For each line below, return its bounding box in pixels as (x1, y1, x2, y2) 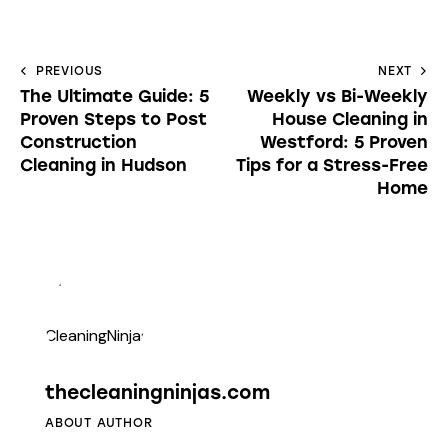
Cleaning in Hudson (20, 155, 187, 176)
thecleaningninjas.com (45, 381, 270, 405)
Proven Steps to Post (20, 109, 207, 130)
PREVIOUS (35, 64, 104, 79)
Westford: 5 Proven (260, 132, 428, 153)
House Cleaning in (272, 109, 428, 130)
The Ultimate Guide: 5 (20, 86, 209, 107)
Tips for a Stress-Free (236, 155, 428, 176)
